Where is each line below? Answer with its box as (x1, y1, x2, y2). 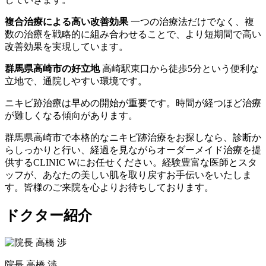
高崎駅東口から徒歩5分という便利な (100, 64, 259, 74)
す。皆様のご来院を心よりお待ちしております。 (5, 182, 214, 193)
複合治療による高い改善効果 (5, 17, 128, 27)
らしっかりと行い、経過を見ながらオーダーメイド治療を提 (5, 145, 261, 156)
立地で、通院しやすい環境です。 (5, 76, 147, 87)
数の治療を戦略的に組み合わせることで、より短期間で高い (5, 29, 261, 40)
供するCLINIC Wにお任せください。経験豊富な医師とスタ (5, 157, 257, 168)
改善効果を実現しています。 (5, 42, 128, 52)
